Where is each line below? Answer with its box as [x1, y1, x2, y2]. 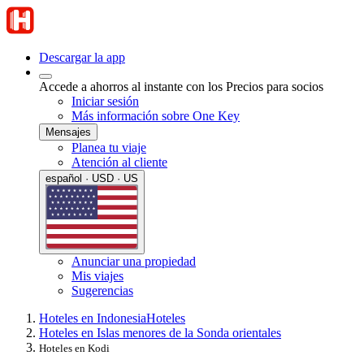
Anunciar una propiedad [71, 253, 196, 268]
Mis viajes [71, 268, 123, 283]
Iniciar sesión [71, 94, 139, 108]
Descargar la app [39, 50, 125, 64]
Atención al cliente [71, 155, 167, 169]
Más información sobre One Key [71, 109, 240, 123]
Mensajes [45, 126, 91, 138]
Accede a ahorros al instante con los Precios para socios [39, 80, 323, 93]
